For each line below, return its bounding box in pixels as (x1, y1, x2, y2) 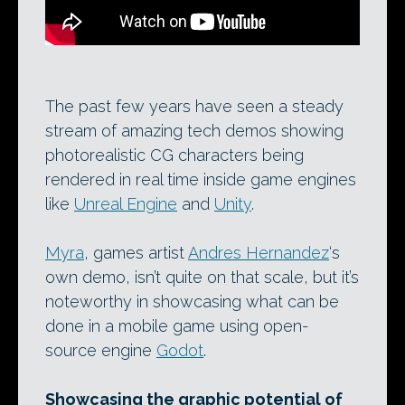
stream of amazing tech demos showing (45, 121, 344, 140)
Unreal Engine (74, 194, 177, 213)
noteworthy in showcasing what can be (45, 292, 339, 311)
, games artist (84, 243, 188, 262)
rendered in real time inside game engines (45, 170, 356, 189)
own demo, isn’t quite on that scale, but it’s (45, 268, 359, 287)
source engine (45, 341, 156, 360)
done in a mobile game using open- (45, 316, 309, 335)
